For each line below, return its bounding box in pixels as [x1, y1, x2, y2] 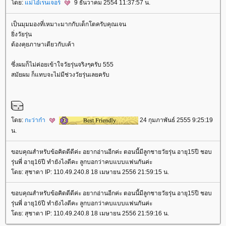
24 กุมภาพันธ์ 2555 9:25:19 [138, 116, 213, 124]
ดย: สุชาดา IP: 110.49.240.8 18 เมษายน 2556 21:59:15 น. [11, 168, 169, 176]
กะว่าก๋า [25, 116, 47, 124]
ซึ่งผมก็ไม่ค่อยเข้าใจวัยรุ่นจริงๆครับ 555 [11, 61, 114, 68]
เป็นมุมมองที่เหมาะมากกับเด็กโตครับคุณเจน [11, 20, 126, 28]
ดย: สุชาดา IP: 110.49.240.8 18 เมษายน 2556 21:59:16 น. [11, 210, 169, 217]
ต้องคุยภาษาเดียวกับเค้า [11, 40, 75, 48]
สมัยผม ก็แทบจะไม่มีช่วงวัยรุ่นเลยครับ [11, 71, 109, 78]
